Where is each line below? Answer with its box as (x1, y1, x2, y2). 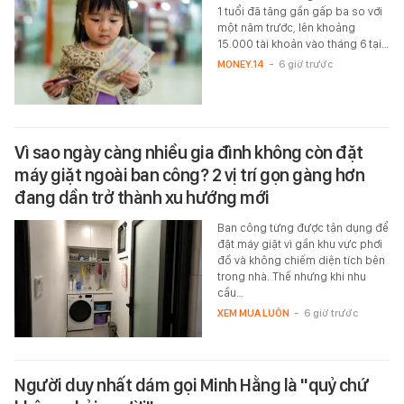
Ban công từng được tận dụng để (216, 221, 389, 235)
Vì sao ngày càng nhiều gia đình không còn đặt (14, 142, 363, 164)
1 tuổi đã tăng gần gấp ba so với (216, 5, 382, 19)
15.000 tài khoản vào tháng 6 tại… (216, 37, 389, 51)
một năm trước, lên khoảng (216, 21, 355, 35)
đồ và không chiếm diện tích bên (216, 253, 385, 268)
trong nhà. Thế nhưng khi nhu (216, 270, 366, 284)
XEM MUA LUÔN (216, 307, 289, 320)
